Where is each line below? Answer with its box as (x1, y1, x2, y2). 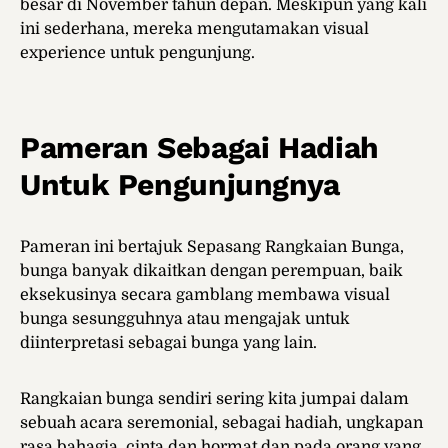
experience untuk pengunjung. (20, 44, 255, 63)
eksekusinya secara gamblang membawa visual (20, 286, 390, 305)
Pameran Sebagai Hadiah (20, 130, 379, 166)
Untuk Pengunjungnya (20, 167, 340, 203)
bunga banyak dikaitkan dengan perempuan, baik (20, 262, 403, 281)
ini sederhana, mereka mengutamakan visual (20, 20, 369, 39)
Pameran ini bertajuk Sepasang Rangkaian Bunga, (20, 238, 404, 257)
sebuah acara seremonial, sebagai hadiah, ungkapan (20, 414, 423, 433)
